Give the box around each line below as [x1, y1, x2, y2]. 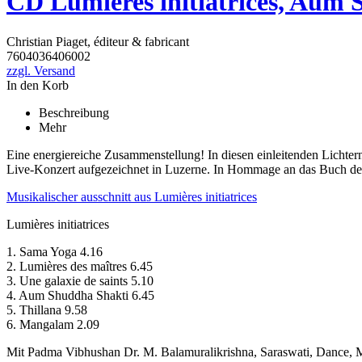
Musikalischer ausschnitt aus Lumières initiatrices [6, 189, 257, 204]
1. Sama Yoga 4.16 [6, 244, 103, 259]
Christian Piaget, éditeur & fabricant [6, 34, 189, 48]
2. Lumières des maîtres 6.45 [6, 259, 153, 273]
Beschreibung [39, 105, 109, 120]
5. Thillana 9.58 [6, 302, 87, 317]
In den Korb [6, 78, 69, 92]
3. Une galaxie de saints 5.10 [6, 273, 154, 288]
